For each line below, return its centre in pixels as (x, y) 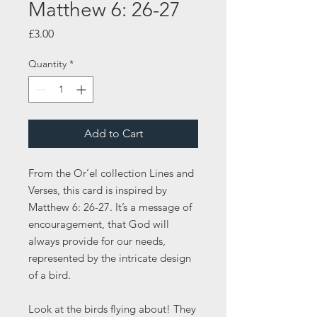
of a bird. (52, 275)
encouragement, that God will (99, 224)
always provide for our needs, (97, 241)
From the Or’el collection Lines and (111, 173)
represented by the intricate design (110, 258)
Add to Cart (113, 134)
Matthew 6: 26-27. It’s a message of (110, 207)
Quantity (47, 64)
